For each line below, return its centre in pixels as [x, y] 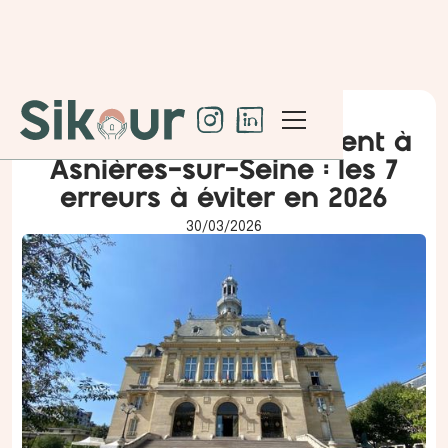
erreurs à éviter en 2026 [224, 199]
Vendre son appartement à [224, 143]
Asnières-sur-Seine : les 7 [224, 171]
